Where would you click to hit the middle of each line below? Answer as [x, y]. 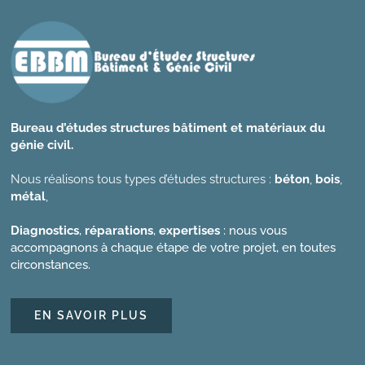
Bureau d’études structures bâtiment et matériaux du [168, 128]
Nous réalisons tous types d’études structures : [143, 180]
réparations [119, 231]
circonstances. [51, 265]
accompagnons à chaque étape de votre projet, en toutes [174, 248]
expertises [191, 231]
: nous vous [255, 231]
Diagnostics [45, 231]
